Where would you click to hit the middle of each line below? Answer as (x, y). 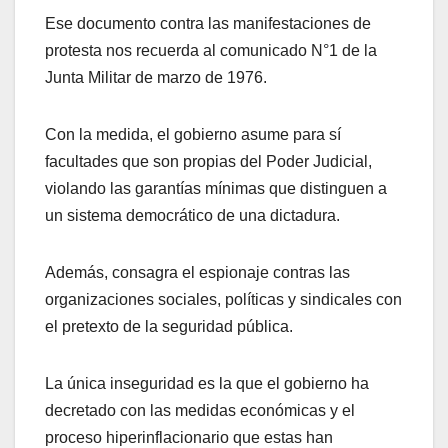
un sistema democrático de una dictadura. (192, 215)
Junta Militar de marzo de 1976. (156, 77)
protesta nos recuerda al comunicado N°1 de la (211, 50)
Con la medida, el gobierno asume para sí (193, 134)
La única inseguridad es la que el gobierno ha (207, 383)
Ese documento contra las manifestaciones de (208, 23)
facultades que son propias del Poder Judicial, (208, 161)
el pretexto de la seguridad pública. (169, 326)
